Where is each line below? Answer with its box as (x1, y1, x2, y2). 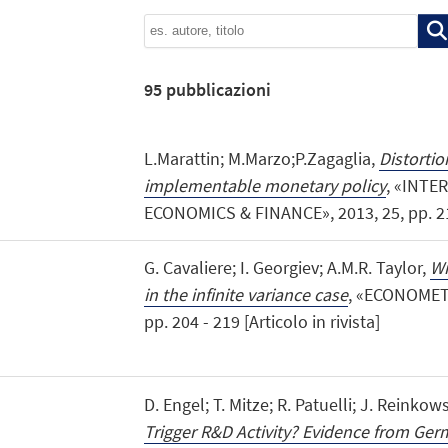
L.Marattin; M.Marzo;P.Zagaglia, (143, 147, 379, 171)
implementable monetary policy (143, 174, 386, 198)
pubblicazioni (161, 77, 271, 101)
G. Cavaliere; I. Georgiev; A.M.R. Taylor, (143, 256, 430, 280)
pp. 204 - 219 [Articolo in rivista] (143, 310, 380, 334)
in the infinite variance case (143, 283, 348, 307)
